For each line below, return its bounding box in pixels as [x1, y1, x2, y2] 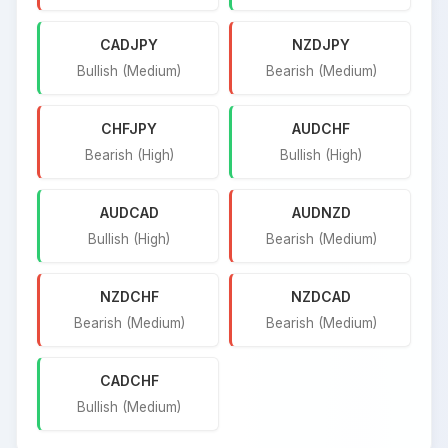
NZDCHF [99, 287, 159, 305]
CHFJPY [101, 119, 157, 137]
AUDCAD [99, 203, 159, 221]
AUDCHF [292, 119, 350, 137]
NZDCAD [291, 287, 351, 305]
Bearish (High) [84, 146, 174, 163]
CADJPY [100, 35, 158, 53]
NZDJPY [292, 35, 350, 53]
